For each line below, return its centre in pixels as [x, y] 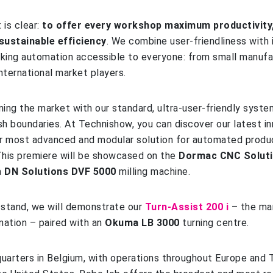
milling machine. [153, 172]
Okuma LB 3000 [142, 223]
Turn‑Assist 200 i [186, 207]
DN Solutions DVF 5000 [60, 172]
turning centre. [214, 223]
